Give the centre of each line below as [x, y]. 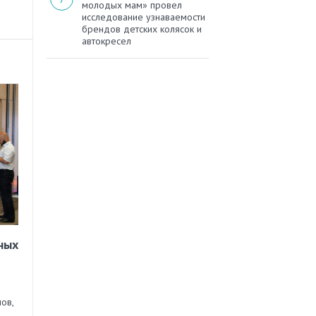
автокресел [107, 41]
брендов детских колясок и [142, 29]
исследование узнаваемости [144, 17]
